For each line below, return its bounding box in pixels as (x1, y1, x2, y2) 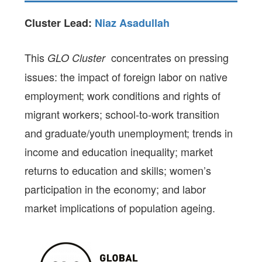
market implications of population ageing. (25, 199, 216, 215)
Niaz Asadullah (95, 15, 170, 30)
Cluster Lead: (25, 15, 95, 30)
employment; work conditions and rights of (25, 87, 221, 103)
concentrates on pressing (105, 49, 229, 65)
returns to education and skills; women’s (25, 162, 212, 178)
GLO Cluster (47, 50, 106, 65)
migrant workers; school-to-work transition (25, 106, 220, 122)
